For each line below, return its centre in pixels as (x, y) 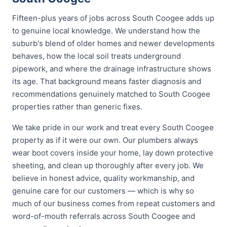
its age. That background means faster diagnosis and (107, 81)
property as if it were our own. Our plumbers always (105, 140)
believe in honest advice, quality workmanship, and (103, 178)
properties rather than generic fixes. (77, 107)
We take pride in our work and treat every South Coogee (113, 127)
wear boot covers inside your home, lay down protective (113, 153)
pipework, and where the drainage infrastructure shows (112, 69)
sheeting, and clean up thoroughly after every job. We (108, 165)
